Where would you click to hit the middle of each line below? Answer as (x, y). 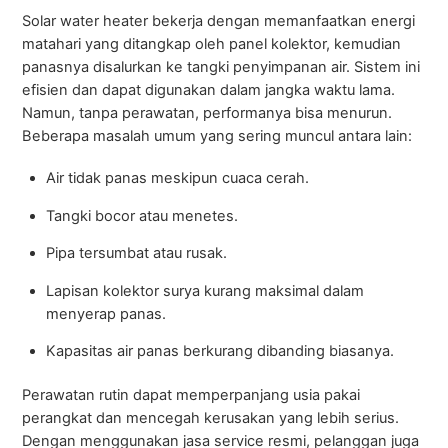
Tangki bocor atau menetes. (141, 215)
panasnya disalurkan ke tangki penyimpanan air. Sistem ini (221, 67)
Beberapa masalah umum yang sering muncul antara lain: (217, 136)
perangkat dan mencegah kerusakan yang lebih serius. (211, 417)
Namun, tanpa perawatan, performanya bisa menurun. (207, 113)
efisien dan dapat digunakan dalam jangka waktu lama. (209, 90)
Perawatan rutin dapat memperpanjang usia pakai (191, 394)
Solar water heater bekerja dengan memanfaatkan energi (219, 21)
